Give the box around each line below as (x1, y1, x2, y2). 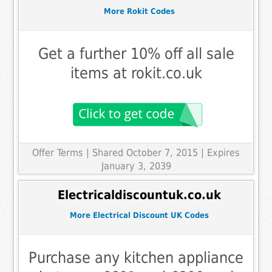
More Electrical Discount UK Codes (69, 211, 209, 220)
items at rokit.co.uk (70, 64, 202, 82)
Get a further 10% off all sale (38, 44, 234, 63)
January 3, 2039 (101, 160, 171, 172)
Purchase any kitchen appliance (29, 248, 243, 267)
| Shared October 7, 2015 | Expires (86, 146, 240, 158)
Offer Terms (32, 146, 83, 158)
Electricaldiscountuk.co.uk (57, 188, 221, 203)
